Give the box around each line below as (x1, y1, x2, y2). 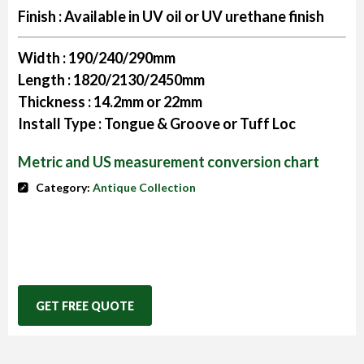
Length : (18, 70, 73, 89)
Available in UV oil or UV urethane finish (64, 6, 324, 25)
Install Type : (18, 114, 104, 132)
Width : (18, 48, 68, 67)
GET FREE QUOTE (36, 298, 134, 313)
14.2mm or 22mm (93, 92, 202, 110)
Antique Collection (93, 180, 196, 194)
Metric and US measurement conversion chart (18, 152, 319, 171)
